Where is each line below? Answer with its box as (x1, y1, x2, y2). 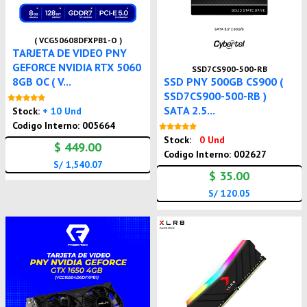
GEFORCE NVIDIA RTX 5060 (12, 60, 142, 74)
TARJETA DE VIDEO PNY (12, 46, 127, 60)
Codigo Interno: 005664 (12, 119, 116, 132)
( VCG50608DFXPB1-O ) (34, 35, 122, 45)
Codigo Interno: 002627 (164, 148, 267, 161)
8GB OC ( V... (12, 75, 72, 88)
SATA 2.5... (164, 103, 216, 118)
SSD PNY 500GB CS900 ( (164, 75, 284, 89)
